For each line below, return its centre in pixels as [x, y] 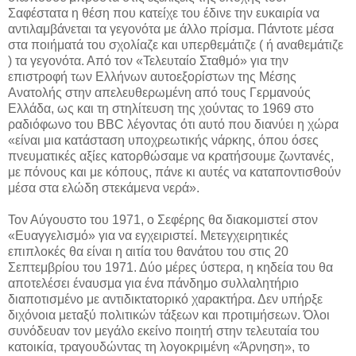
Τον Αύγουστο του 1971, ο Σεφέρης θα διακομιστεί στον [163, 219]
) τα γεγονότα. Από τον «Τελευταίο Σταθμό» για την [148, 60]
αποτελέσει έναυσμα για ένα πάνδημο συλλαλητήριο [153, 283]
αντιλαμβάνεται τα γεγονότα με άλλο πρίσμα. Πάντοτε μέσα [171, 29]
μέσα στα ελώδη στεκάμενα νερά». [104, 188]
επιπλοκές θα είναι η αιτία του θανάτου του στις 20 [148, 251]
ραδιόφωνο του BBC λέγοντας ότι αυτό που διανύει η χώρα [173, 124]
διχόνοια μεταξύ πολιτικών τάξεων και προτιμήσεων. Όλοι [169, 315]
